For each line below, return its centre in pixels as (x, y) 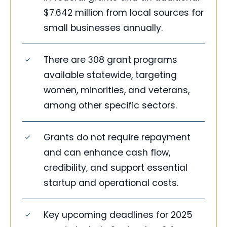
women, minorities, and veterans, (117, 90)
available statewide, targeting (110, 75)
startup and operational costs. (111, 183)
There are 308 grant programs (110, 60)
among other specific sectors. (110, 106)
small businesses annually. (103, 28)
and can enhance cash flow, (107, 153)
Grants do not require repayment (117, 138)
